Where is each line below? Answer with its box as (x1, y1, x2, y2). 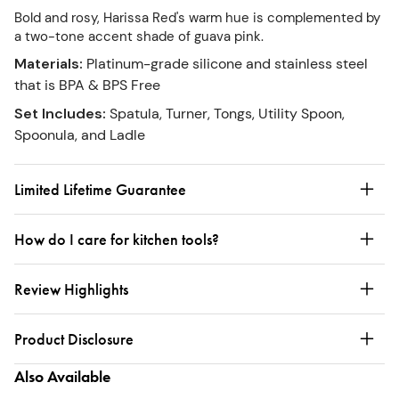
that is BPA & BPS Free (14, 75, 160, 94)
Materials (14, 53, 79, 73)
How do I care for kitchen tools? (14, 228, 219, 249)
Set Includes (14, 103, 102, 123)
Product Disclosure (14, 328, 134, 349)
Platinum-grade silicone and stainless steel (86, 53, 368, 73)
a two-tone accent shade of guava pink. (14, 27, 264, 45)
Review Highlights (14, 278, 128, 299)
